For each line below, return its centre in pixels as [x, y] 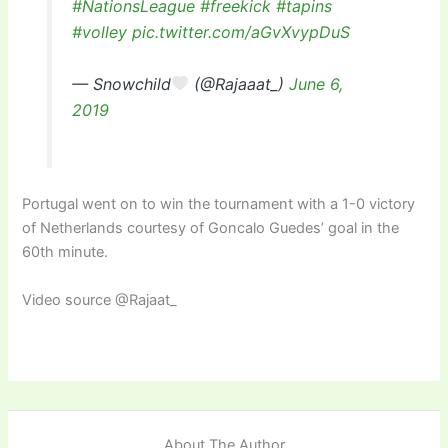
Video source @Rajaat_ [100, 299]
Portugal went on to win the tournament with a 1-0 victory [219, 204]
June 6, [315, 83]
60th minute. [65, 252]
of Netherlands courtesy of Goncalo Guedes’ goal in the [211, 228]
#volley [99, 32]
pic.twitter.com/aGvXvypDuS [240, 32]
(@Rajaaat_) [238, 83]
